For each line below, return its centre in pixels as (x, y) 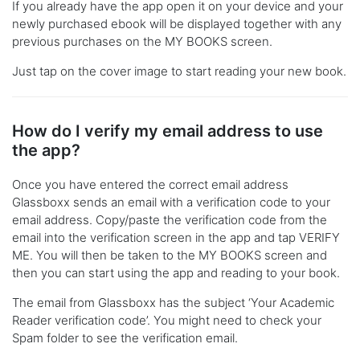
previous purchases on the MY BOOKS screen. (142, 42)
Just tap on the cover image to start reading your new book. (179, 72)
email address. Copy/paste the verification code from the (170, 220)
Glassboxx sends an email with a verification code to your (171, 202)
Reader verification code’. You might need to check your (167, 321)
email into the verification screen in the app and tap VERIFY (176, 238)
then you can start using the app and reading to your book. (176, 273)
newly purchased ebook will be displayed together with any (177, 24)
